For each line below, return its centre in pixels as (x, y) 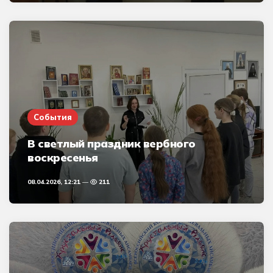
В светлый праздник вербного (112, 144)
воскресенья (63, 158)
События (53, 117)
